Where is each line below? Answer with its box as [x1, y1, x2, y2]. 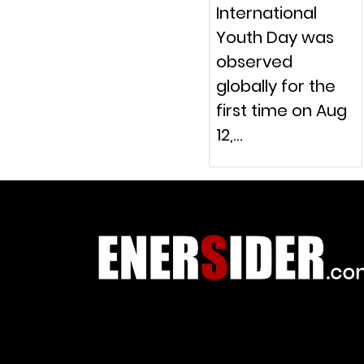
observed [215, 50, 292, 73]
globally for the [215, 74, 336, 97]
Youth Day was [215, 25, 334, 49]
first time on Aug [215, 98, 347, 122]
